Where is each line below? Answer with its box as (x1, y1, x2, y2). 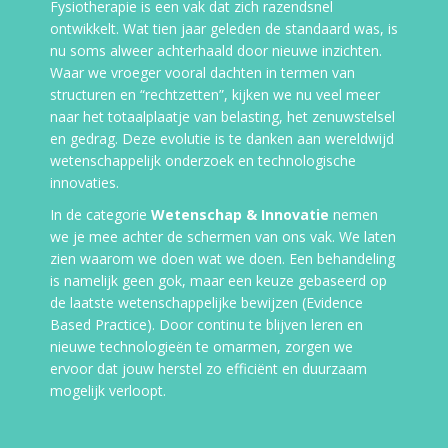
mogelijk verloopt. (50, 381, 166, 400)
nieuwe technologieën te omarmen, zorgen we (50, 337, 353, 356)
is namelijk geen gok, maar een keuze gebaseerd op (50, 271, 387, 290)
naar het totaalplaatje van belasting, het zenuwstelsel (50, 107, 395, 126)
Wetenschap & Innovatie (151, 205, 329, 224)
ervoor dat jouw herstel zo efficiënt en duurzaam (50, 359, 367, 378)
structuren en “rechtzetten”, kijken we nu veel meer (50, 85, 380, 104)
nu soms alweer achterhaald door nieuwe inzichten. (50, 41, 382, 60)
